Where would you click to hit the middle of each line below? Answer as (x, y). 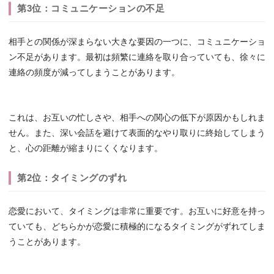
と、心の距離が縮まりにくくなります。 (86, 149)
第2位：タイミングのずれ (72, 178)
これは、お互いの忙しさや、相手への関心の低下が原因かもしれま (137, 118)
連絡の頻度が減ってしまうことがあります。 (94, 73)
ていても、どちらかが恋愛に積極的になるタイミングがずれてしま (137, 227)
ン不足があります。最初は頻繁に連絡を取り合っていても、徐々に (137, 57)
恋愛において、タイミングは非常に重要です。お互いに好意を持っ (137, 212)
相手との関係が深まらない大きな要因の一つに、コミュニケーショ (137, 42)
